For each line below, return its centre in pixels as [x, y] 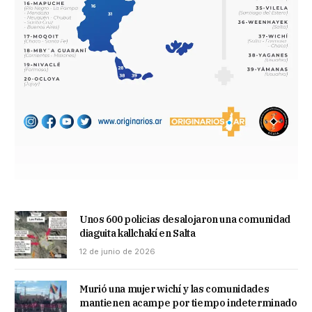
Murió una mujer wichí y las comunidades [174, 289]
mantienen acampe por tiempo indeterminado [188, 303]
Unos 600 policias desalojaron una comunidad [185, 220]
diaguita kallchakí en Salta [138, 234]
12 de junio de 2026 [117, 252]
